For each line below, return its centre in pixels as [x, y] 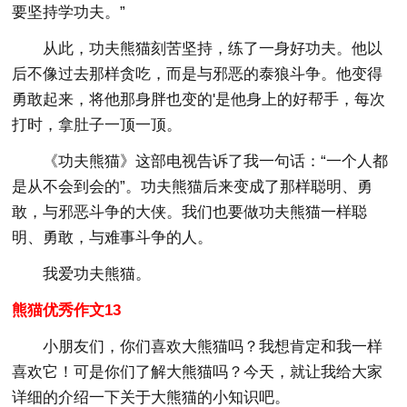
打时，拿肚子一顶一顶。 [97, 124]
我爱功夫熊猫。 [97, 273]
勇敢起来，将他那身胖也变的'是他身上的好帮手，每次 [199, 99]
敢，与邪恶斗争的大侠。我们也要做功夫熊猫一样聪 [190, 212]
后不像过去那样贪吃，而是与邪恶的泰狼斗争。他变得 [198, 74]
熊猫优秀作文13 [67, 310]
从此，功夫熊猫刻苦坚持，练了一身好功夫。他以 [213, 48]
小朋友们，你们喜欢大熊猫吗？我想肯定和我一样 [213, 346]
